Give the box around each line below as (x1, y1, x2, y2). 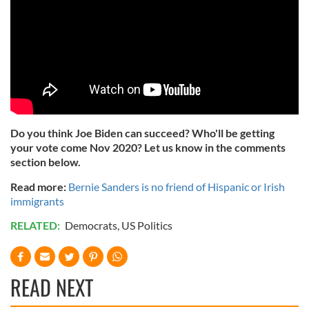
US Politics (121, 218, 172, 232)
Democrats (65, 218, 117, 232)
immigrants (10, 194, 64, 208)
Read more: (10, 179, 68, 193)
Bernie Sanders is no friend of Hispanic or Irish (68, 179, 285, 193)
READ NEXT (10, 271, 93, 303)
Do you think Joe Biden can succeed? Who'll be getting (10, 126, 275, 139)
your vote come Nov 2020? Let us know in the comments (10, 140, 286, 154)
